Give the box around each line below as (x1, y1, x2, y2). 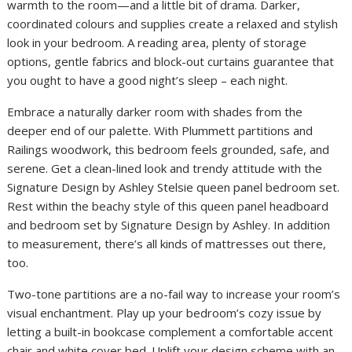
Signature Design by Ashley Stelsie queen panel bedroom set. (7, 179, 340, 196)
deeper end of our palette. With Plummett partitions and (7, 123, 313, 139)
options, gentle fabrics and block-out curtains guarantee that (7, 53, 335, 70)
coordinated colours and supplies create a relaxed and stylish (7, 16, 339, 32)
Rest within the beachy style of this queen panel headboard (7, 198, 329, 214)
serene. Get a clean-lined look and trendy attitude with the (7, 160, 323, 177)
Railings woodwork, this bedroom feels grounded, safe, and (7, 141, 330, 158)
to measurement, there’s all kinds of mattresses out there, (7, 236, 327, 252)
